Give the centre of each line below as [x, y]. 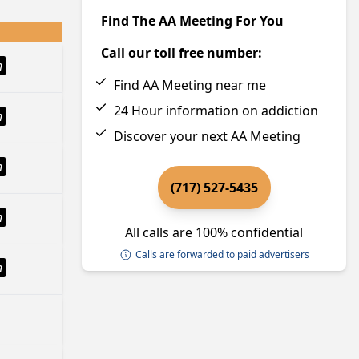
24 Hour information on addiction [216, 111]
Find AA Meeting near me [190, 85]
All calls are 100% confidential [214, 232]
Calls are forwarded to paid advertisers [222, 254]
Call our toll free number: [182, 53]
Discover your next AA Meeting [207, 136]
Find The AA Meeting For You [192, 21]
